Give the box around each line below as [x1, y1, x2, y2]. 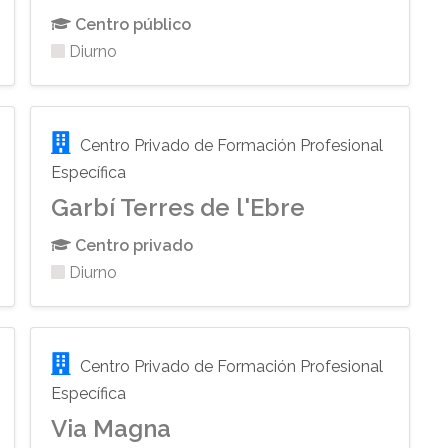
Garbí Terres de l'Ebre [51, 193, 306, 223]
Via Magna [51, 414, 172, 444]
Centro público [71, 15, 192, 35]
